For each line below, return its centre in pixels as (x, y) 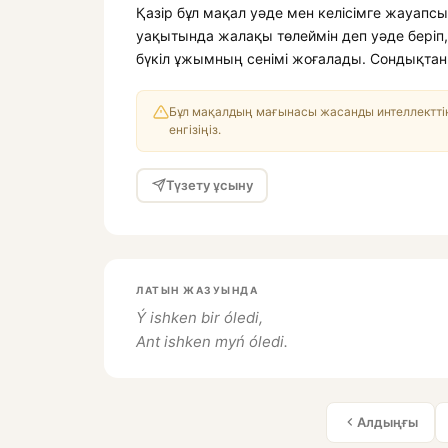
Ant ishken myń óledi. (212, 341)
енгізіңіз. (195, 129)
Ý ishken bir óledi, (199, 317)
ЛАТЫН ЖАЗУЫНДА (197, 289)
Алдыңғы (387, 421)
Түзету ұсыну (209, 185)
